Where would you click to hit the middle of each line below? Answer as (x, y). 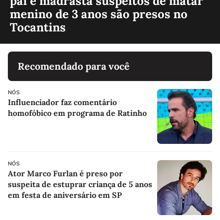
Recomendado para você (74, 66)
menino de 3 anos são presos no (99, 14)
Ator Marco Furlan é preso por (65, 173)
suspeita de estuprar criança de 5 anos (80, 184)
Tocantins (38, 27)
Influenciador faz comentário (62, 102)
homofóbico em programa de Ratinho (77, 113)
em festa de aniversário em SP (65, 195)
